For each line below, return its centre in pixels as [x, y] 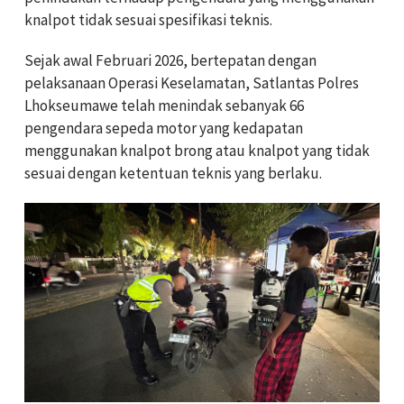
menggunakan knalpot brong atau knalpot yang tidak [197, 150]
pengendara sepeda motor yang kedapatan [164, 128]
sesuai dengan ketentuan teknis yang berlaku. [173, 173]
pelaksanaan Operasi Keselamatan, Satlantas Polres [192, 83]
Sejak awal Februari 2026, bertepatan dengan [170, 60]
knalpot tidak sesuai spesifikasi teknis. [148, 19]
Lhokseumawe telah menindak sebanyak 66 [164, 105]
